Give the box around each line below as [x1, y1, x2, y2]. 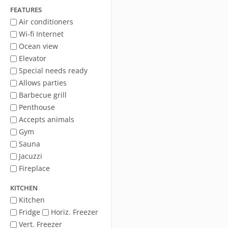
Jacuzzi [19, 151, 42, 161]
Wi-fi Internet [19, 29, 64, 39]
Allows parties [19, 78, 67, 88]
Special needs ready [19, 66, 88, 75]
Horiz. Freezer [51, 207, 98, 217]
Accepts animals [19, 115, 74, 124]
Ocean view [19, 41, 58, 51]
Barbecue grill [19, 90, 67, 100]
